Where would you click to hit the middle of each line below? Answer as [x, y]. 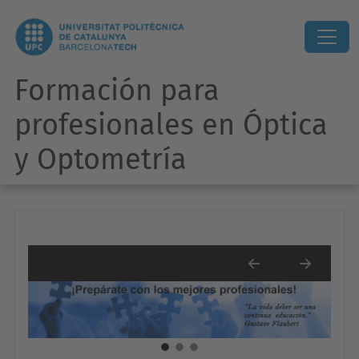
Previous [280, 275]
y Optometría [101, 159]
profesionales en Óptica [171, 125]
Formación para [117, 91]
